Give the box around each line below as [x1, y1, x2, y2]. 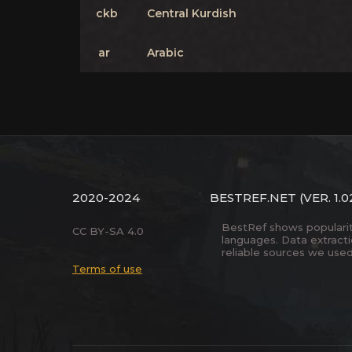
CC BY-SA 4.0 [72, 225, 144, 237]
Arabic [147, 46, 184, 60]
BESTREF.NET [210, 190, 296, 205]
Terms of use [72, 262, 142, 275]
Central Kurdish [147, 6, 236, 20]
